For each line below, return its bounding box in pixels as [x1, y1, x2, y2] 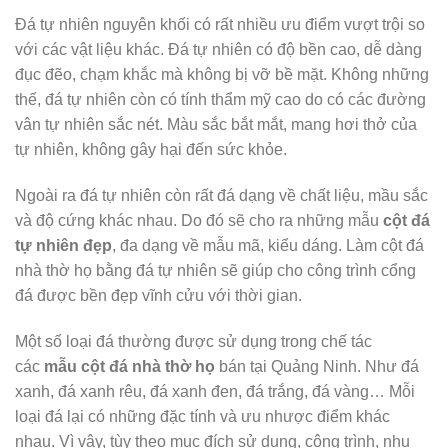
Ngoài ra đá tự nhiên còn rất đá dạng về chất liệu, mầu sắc [15, 186, 428, 204]
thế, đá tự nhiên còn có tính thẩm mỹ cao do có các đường [15, 91, 426, 109]
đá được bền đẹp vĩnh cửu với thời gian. [15, 286, 302, 304]
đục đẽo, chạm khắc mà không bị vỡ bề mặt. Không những [15, 66, 429, 84]
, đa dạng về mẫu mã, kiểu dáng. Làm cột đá [112, 236, 424, 254]
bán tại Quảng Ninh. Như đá [215, 357, 419, 375]
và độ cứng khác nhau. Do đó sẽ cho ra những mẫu [15, 211, 383, 229]
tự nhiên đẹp [15, 236, 112, 254]
